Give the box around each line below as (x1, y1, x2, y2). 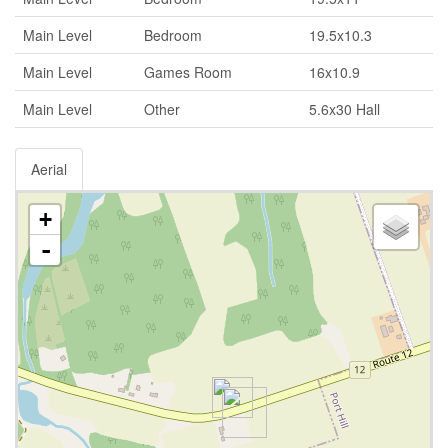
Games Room (144, 61, 232, 82)
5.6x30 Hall (309, 98, 380, 119)
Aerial (31, 158, 67, 179)
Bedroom (144, 24, 202, 45)
